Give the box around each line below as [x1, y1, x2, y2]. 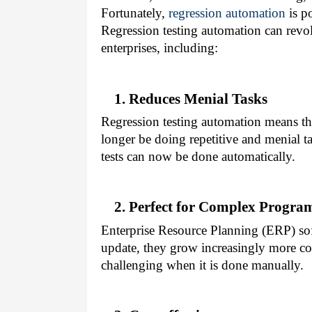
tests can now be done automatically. [101, 148, 295, 164]
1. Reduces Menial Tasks [114, 90, 267, 107]
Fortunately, [101, 6, 169, 21]
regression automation [169, 6, 286, 21]
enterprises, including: [101, 40, 218, 56]
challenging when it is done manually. [101, 257, 304, 272]
